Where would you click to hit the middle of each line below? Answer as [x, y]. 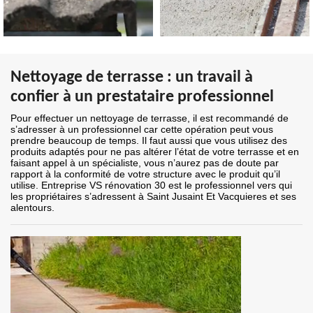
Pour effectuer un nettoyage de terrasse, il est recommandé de [150, 118]
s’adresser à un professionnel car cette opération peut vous [142, 130]
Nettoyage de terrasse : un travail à [132, 78]
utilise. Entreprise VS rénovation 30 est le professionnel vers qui [151, 185]
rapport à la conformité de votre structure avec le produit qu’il [145, 174]
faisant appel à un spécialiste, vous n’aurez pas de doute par [145, 163]
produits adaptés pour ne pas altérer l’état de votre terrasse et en [155, 152]
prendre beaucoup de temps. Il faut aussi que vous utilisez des [149, 141]
